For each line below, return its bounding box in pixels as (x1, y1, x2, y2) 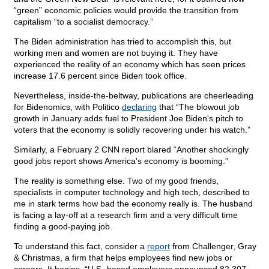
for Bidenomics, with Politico (14, 102, 122, 112)
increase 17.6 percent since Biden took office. (14, 71, 187, 81)
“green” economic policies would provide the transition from (14, 5, 238, 16)
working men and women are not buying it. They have (14, 48, 218, 58)
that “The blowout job (157, 102, 240, 112)
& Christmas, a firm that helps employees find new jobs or (14, 253, 232, 263)
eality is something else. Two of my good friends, (34, 176, 219, 186)
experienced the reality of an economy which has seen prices (14, 59, 246, 70)
